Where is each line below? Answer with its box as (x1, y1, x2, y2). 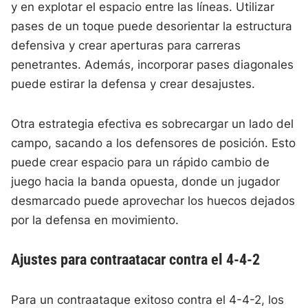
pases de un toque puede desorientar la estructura (11, 19, 293, 34)
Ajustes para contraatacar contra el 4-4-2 (11, 251, 261, 269)
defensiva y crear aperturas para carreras (11, 38, 241, 53)
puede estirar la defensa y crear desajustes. (11, 77, 256, 91)
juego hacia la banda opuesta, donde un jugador (11, 175, 280, 189)
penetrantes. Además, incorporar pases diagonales (11, 58, 294, 72)
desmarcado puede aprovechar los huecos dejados (11, 194, 296, 208)
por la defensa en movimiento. (11, 213, 179, 228)
